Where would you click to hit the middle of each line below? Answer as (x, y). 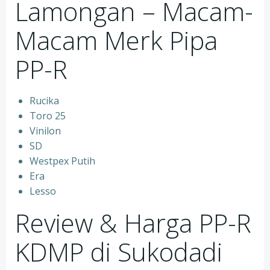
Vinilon (45, 131)
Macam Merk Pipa (116, 40)
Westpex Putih (62, 161)
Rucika (44, 101)
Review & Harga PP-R (133, 223)
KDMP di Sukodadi (119, 252)
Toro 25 (48, 116)
